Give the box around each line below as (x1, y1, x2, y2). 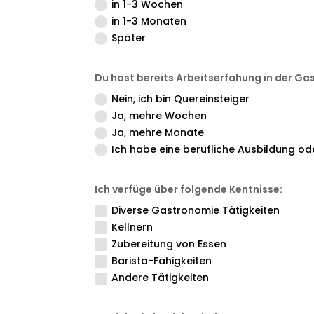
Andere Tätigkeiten (111, 271, 210, 285)
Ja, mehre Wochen (111, 108, 207, 123)
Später (111, 30, 146, 45)
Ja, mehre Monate (111, 125, 205, 139)
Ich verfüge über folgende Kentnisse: (95, 182, 283, 196)
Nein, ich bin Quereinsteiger (111, 91, 250, 106)
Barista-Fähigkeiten (111, 254, 212, 268)
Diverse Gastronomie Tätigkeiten (111, 203, 280, 218)
